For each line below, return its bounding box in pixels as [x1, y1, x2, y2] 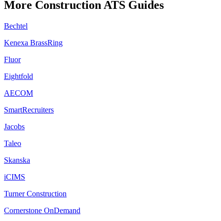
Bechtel [4, 22, 28, 31]
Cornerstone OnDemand [4, 206, 80, 215]
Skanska [4, 156, 30, 165]
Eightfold [4, 72, 33, 81]
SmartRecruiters [4, 106, 54, 114]
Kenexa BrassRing [4, 38, 63, 47]
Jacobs [4, 122, 25, 131]
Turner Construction [4, 189, 67, 198]
